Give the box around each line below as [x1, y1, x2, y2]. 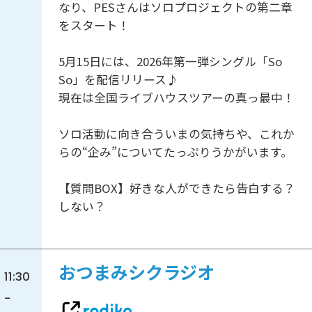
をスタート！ [58, 17, 130, 34]
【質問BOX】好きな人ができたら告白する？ [58, 180, 295, 197]
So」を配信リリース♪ [58, 71, 178, 88]
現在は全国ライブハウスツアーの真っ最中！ [58, 89, 295, 107]
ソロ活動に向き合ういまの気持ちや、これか [58, 125, 295, 143]
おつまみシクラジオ [58, 261, 214, 286]
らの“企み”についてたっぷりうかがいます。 [58, 143, 292, 161]
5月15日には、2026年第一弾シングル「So [58, 53, 282, 70]
